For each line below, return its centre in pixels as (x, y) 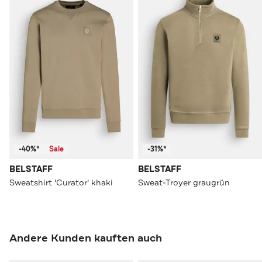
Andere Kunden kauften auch (86, 238)
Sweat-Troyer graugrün (184, 183)
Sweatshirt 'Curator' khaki (61, 183)
